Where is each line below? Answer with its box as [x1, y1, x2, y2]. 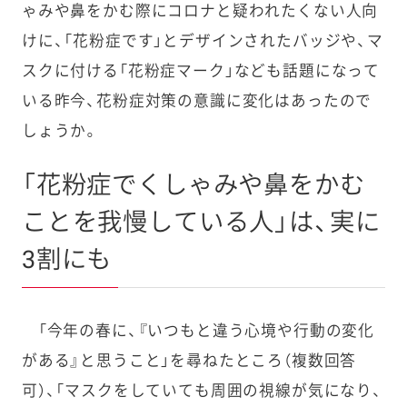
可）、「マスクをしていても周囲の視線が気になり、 [21, 382, 382, 401]
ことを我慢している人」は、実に [21, 208, 381, 238]
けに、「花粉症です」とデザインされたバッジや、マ [21, 32, 383, 51]
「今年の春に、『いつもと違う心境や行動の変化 [21, 322, 375, 341]
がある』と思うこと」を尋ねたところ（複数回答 [21, 352, 357, 371]
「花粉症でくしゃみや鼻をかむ [21, 171, 365, 201]
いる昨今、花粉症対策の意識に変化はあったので [21, 92, 372, 111]
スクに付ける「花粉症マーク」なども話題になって [21, 62, 381, 81]
